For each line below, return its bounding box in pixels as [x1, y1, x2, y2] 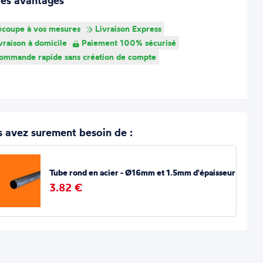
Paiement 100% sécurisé [79, 37, 176, 48]
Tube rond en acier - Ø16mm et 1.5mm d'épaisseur [49, 167, 235, 178]
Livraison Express [92, 23, 161, 34]
